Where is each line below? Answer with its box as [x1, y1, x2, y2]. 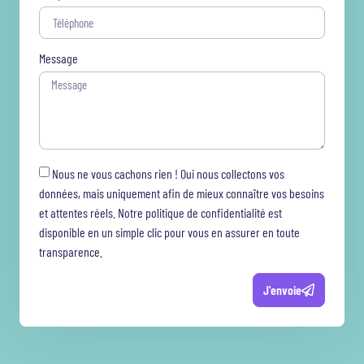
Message [39, 50, 78, 67]
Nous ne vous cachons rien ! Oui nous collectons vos [52, 166, 284, 182]
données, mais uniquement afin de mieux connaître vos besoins [39, 185, 324, 201]
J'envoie [263, 282, 301, 298]
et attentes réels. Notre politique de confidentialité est [39, 205, 282, 221]
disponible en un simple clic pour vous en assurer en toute [39, 224, 300, 240]
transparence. [39, 244, 102, 260]
